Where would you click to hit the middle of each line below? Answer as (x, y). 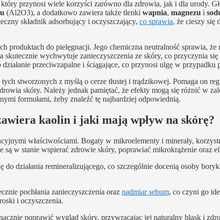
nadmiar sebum (145, 192)
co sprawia (156, 21)
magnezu (186, 13)
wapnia (155, 13)
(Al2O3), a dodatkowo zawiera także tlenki (73, 13)
